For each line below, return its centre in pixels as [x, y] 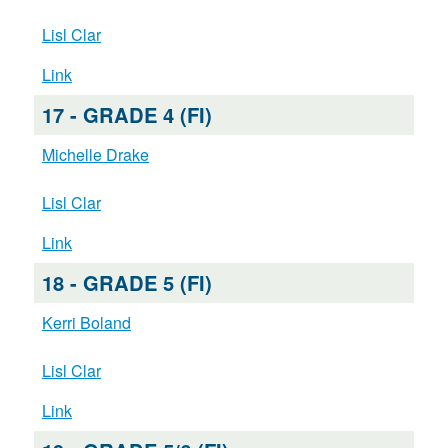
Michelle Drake [95, 155]
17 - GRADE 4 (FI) [126, 115]
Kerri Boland [86, 323]
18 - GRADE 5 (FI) [126, 283]
